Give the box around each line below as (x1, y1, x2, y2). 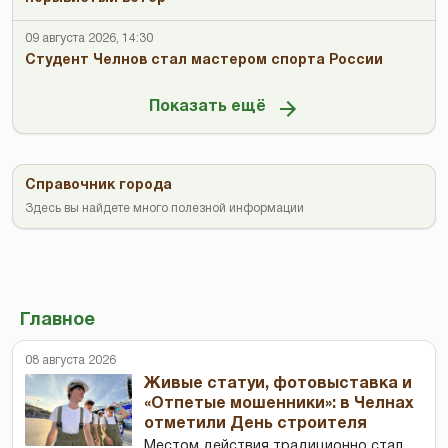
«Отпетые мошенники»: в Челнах (144, 396, 415, 411)
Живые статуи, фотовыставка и (144, 376, 413, 391)
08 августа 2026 (25, 354, 116, 366)
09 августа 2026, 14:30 (25, 32, 153, 44)
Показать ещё (148, 100, 266, 115)
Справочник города (25, 178, 172, 192)
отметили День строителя (144, 416, 368, 431)
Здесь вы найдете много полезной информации (25, 202, 304, 214)
